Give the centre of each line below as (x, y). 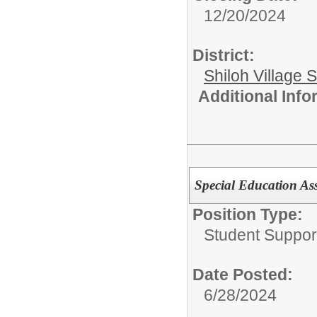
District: (224, 55)
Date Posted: (243, 274)
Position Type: (248, 214)
